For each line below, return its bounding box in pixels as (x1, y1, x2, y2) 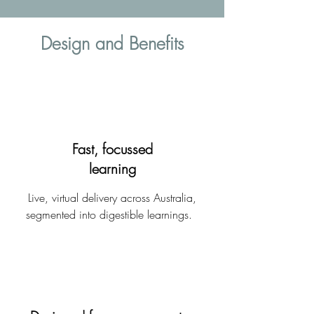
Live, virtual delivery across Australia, (28, 190, 196, 205)
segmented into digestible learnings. (25, 207, 199, 222)
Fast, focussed (71, 139, 153, 158)
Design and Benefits (41, 32, 184, 55)
